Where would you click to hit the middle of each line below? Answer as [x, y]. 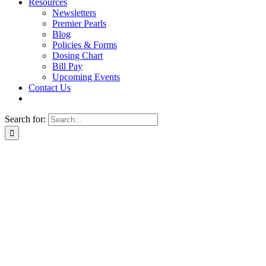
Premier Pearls [79, 23]
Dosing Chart [77, 56]
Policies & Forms [85, 45]
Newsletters [74, 13]
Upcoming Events [86, 77]
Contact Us [50, 88]
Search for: [25, 119]
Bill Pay [67, 66]
